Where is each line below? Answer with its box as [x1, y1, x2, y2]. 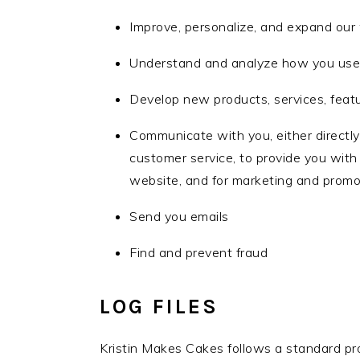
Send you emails [129, 208, 229, 225]
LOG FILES [100, 294, 219, 320]
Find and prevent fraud [129, 244, 268, 261]
